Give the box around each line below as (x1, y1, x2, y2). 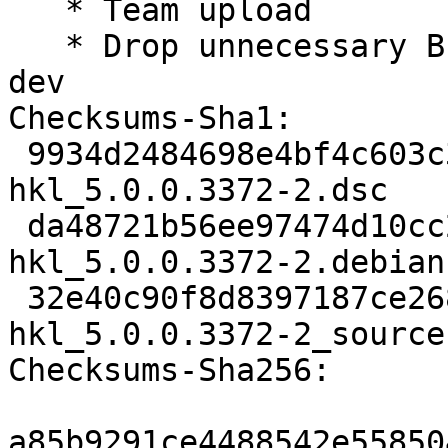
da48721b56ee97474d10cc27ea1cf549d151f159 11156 (8, 208, 27, 245)
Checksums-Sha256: (8, 352, 331, 389)
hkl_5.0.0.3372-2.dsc (8, 172, 388, 209)
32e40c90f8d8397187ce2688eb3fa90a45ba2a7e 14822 (8, 280, 27, 317)
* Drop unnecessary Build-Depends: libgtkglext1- (8, 28, 65, 65)
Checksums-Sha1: (8, 100, 293, 137)
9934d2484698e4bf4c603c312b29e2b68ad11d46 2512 (8, 136, 27, 173)
